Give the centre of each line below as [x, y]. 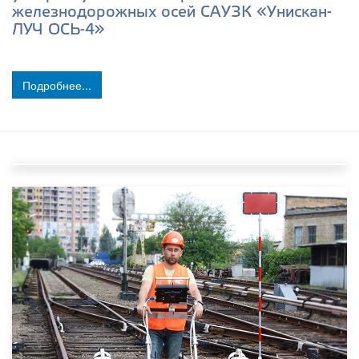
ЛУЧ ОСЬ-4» [58, 30]
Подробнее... [57, 85]
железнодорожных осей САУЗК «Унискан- [172, 12]
